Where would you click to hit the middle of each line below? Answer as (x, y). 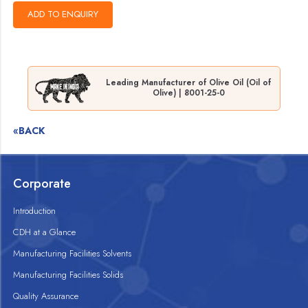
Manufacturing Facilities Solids (68, 274)
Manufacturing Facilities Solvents (73, 253)
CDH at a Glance (45, 232)
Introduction (35, 210)
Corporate (42, 183)
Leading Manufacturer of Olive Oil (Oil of (189, 83)
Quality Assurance (46, 296)
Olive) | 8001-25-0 (188, 93)
